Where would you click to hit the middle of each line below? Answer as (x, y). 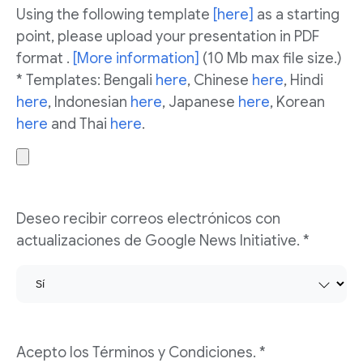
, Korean (297, 102)
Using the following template (115, 15)
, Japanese (200, 102)
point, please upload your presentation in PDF (168, 36)
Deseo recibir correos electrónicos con (148, 219)
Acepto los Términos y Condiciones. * (141, 352)
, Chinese (220, 80)
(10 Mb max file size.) (271, 58)
